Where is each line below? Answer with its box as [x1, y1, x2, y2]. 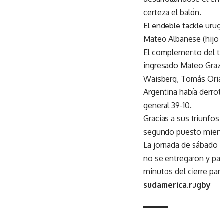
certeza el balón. [143, 7, 201, 17]
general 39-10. [143, 100, 192, 110]
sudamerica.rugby [143, 179, 211, 190]
